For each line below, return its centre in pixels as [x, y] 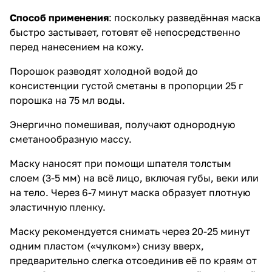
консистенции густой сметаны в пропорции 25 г [126, 85]
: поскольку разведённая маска [185, 17]
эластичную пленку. [58, 207]
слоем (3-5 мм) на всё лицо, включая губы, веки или [134, 178]
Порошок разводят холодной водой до [104, 71]
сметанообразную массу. [71, 139]
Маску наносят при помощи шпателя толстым [121, 163]
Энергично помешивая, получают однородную [122, 124]
